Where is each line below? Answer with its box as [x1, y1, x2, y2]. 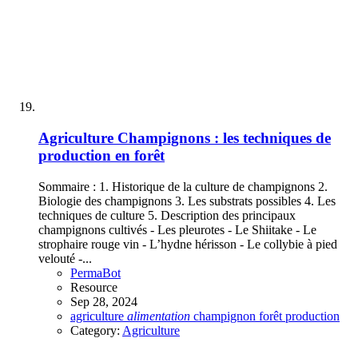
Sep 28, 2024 [70, 294, 137, 308]
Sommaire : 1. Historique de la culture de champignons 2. [38, 179, 328, 193]
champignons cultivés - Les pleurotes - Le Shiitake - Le [38, 222, 316, 237]
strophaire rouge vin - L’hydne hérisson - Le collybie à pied [38, 237, 337, 251]
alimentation [127, 308, 190, 323]
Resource [70, 280, 117, 294]
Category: [70, 323, 122, 337]
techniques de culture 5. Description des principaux [38, 208, 296, 222]
